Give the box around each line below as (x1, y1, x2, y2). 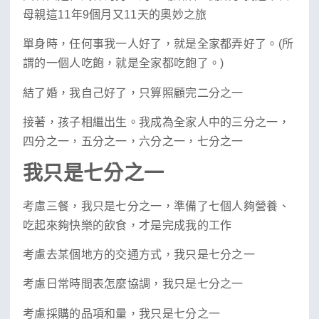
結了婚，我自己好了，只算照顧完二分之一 (23, 86, 244, 99)
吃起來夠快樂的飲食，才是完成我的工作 (23, 219, 232, 231)
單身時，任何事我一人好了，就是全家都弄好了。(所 (23, 38, 294, 51)
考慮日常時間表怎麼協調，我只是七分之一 (23, 278, 244, 291)
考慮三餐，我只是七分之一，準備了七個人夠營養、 (23, 199, 290, 212)
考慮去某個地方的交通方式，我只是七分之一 (23, 248, 255, 261)
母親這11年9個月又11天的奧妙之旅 (23, 9, 207, 21)
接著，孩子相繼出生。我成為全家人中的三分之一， (23, 116, 290, 129)
